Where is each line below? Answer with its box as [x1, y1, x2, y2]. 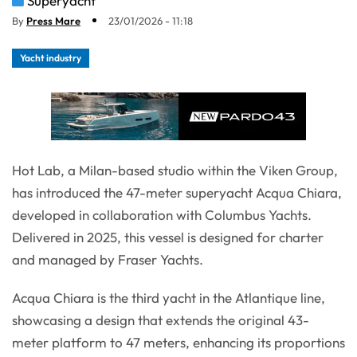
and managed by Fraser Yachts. [12, 250, 203, 268]
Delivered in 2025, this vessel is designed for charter [12, 228, 324, 245]
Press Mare [26, 14, 80, 27]
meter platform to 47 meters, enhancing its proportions [12, 333, 345, 351]
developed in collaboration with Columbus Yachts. [12, 206, 312, 223]
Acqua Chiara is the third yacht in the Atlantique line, [12, 288, 325, 306]
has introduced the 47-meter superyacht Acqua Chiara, [12, 183, 342, 201]
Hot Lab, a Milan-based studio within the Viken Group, [12, 161, 338, 178]
